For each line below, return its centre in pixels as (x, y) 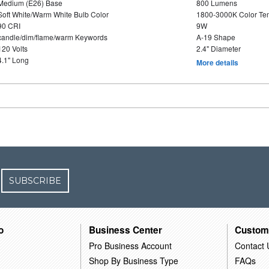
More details (217, 62)
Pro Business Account (131, 245)
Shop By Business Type (134, 260)
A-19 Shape (216, 37)
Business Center (126, 230)
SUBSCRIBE (35, 181)
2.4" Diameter (218, 48)
